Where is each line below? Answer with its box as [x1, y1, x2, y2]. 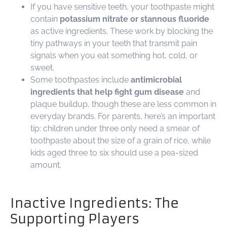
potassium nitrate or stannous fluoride [60, 14, 209, 24]
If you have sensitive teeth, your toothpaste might [30, 2, 214, 12]
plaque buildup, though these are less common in [30, 99, 216, 109]
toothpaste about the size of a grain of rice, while [30, 135, 211, 145]
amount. [30, 160, 61, 170]
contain [30, 14, 60, 24]
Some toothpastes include [30, 74, 131, 85]
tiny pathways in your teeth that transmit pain [30, 38, 197, 48]
